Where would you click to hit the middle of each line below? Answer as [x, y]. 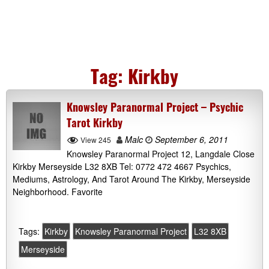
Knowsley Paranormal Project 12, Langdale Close [161, 154]
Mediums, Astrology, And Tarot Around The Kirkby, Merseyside [131, 179]
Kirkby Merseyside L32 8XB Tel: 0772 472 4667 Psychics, [122, 167]
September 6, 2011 [190, 139]
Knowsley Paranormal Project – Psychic [155, 107]
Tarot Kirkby [95, 122]
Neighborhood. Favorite [58, 192]
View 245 [96, 140]
